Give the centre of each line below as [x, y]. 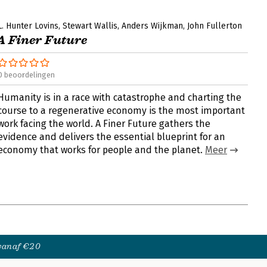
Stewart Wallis [90, 26]
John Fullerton [215, 26]
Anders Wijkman [152, 26]
